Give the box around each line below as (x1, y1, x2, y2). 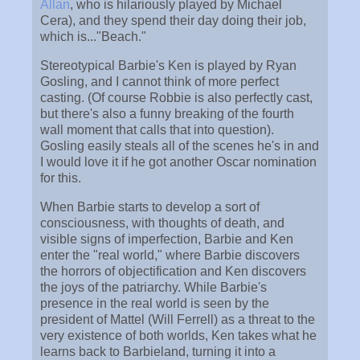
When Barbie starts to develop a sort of (40, 199, 260, 214)
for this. (40, 170, 81, 185)
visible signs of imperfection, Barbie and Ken (40, 231, 293, 246)
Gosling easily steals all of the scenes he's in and (40, 138, 319, 153)
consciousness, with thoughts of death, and (40, 215, 284, 230)
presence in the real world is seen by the (40, 296, 269, 310)
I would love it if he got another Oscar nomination (40, 154, 317, 169)
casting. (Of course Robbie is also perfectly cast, (40, 90, 313, 104)
